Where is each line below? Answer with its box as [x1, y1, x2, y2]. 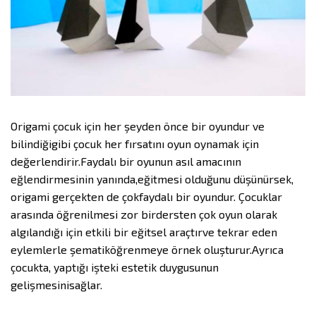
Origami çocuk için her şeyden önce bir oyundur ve [11, 119, 265, 133]
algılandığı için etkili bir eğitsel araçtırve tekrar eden [11, 224, 277, 238]
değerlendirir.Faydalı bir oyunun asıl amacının [11, 154, 241, 168]
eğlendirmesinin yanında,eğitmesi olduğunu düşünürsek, [11, 171, 293, 186]
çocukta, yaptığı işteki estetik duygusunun [11, 260, 219, 274]
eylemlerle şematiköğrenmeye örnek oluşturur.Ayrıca [11, 242, 284, 256]
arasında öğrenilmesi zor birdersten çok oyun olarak [11, 207, 277, 221]
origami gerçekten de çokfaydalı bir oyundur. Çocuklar [11, 189, 282, 203]
